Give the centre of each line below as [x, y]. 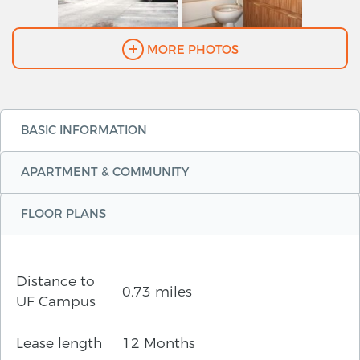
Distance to [55, 281]
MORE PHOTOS [191, 49]
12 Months [159, 343]
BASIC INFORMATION [84, 131]
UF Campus [56, 301]
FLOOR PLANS [63, 214]
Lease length [59, 343]
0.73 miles [157, 291]
